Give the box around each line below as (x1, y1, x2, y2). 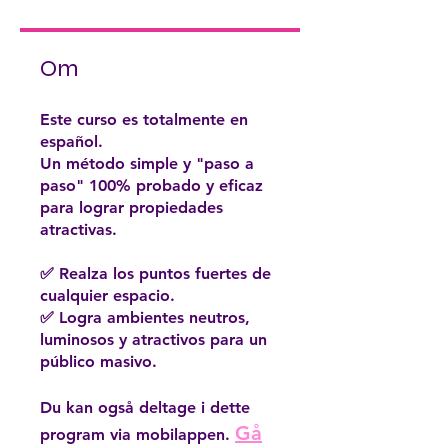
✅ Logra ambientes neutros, (40, 307, 250, 327)
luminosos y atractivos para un (40, 329, 267, 349)
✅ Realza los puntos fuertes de (40, 263, 271, 283)
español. (40, 131, 103, 151)
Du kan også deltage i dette (40, 397, 250, 417)
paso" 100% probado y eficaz (40, 175, 263, 195)
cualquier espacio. (40, 285, 175, 305)
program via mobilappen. (40, 424, 230, 444)
